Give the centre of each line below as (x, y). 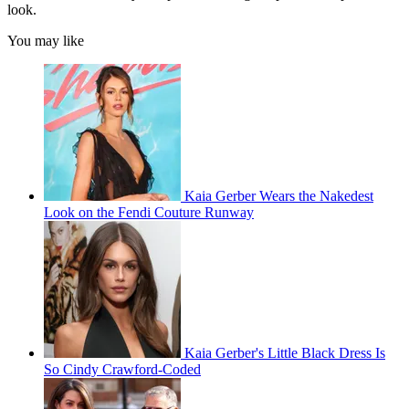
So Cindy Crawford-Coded (122, 369)
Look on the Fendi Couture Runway (149, 212)
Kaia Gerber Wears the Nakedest (279, 195)
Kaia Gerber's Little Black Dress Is (285, 352)
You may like (46, 40)
